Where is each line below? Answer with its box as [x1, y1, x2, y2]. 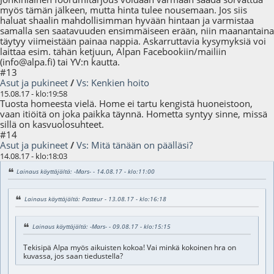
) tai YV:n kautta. [53, 56, 120, 68]
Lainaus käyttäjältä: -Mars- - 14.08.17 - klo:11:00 [17, 167, 155, 176]
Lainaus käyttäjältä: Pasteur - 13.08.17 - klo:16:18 [24, 194, 166, 203]
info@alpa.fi [2, 56, 53, 68]
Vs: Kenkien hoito [76, 76, 149, 89]
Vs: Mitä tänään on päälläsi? [76, 139, 193, 152]
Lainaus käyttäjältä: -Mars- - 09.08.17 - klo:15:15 [32, 221, 171, 231]
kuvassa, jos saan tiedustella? [23, 251, 123, 261]
